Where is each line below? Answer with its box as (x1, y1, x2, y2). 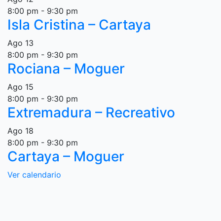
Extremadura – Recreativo (7, 104, 175, 121)
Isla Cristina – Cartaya (7, 16, 151, 33)
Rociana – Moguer (7, 60, 125, 77)
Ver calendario (7, 170, 61, 180)
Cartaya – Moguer (7, 148, 124, 165)
